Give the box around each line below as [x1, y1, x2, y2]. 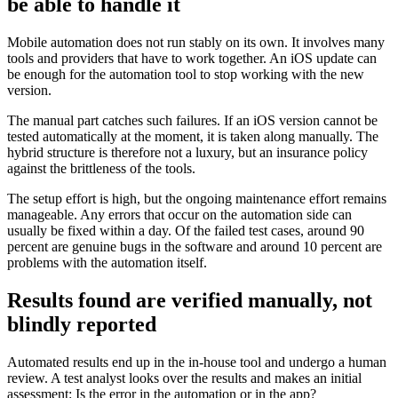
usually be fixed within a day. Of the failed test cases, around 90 [7, 222, 364, 238]
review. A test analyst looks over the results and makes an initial [7, 370, 362, 386]
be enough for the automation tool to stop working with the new [7, 66, 364, 82]
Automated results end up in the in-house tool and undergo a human [7, 354, 386, 370]
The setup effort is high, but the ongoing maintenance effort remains [7, 190, 386, 206]
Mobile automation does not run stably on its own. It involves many [7, 34, 385, 50]
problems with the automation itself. [7, 254, 207, 270]
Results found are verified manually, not [7, 288, 372, 312]
